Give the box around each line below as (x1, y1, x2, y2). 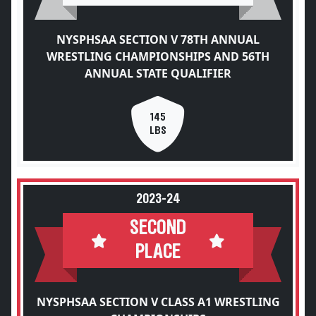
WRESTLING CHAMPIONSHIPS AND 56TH (47, 49, 269, 64)
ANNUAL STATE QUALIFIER (85, 66, 231, 81)
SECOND (130, 218, 186, 238)
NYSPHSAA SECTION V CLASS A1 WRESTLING (36, 294, 280, 310)
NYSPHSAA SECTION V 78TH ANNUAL (56, 32, 260, 47)
